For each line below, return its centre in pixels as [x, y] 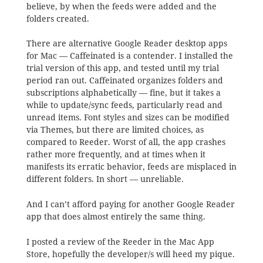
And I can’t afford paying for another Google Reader [130, 205]
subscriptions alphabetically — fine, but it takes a [123, 93]
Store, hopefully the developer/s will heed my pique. [130, 254]
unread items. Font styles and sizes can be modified [128, 118]
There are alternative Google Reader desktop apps [127, 44]
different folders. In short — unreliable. [105, 179]
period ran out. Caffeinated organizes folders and [124, 81]
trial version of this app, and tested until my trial [122, 68]
